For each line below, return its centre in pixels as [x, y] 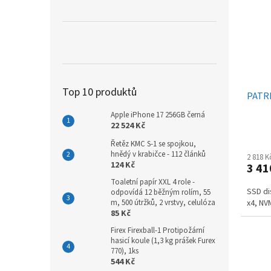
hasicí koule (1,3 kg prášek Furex [163, 240]
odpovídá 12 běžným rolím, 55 [161, 192]
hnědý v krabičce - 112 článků [158, 154]
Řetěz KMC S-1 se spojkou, [153, 144]
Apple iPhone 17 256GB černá [158, 115]
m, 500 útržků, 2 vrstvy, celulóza [163, 202]
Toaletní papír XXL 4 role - [153, 182]
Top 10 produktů [100, 92]
